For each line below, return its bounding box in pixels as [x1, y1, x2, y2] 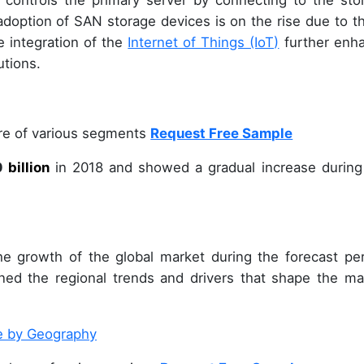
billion [8, 158, 50, 175]
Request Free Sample [150, 124, 293, 141]
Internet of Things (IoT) [128, 34, 279, 51]
